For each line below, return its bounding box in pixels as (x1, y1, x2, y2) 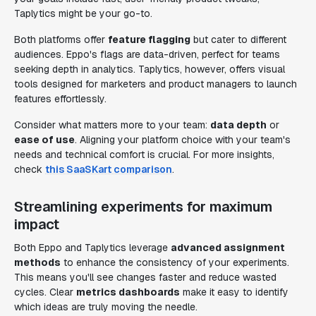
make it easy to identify (180, 286, 288, 298)
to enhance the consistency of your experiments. (61, 256, 289, 269)
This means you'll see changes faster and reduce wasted (14, 271, 276, 284)
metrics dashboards (76, 286, 180, 298)
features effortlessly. (14, 92, 107, 105)
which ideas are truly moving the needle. (14, 300, 197, 313)
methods (14, 256, 61, 269)
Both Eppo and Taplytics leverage (14, 241, 171, 254)
